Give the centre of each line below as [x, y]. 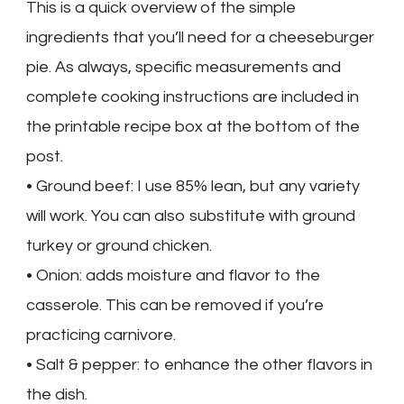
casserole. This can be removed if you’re [175, 305]
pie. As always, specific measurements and [184, 67]
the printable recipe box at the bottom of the [193, 126]
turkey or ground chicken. [119, 245]
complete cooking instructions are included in [193, 96]
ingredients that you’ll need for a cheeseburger [200, 37]
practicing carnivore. [101, 335]
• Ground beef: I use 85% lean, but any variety [193, 186]
